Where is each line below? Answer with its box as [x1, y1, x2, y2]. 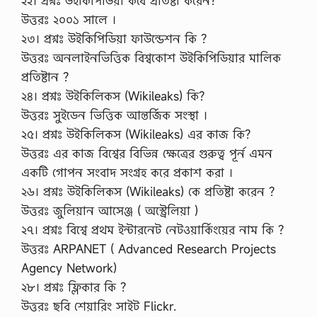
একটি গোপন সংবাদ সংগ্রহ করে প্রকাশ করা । [21, 164, 233, 180]
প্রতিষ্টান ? [21, 69, 69, 85]
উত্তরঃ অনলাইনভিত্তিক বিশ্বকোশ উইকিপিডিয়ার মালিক [21, 50, 281, 66]
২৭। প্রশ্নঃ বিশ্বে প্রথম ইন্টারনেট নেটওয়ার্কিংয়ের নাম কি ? [21, 221, 284, 238]
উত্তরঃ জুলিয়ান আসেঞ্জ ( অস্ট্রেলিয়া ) [21, 202, 198, 219]
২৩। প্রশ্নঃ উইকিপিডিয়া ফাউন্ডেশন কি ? [21, 30, 207, 47]
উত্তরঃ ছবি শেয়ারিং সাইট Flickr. [21, 298, 176, 314]
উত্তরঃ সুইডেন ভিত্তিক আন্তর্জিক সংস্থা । [21, 107, 207, 123]
